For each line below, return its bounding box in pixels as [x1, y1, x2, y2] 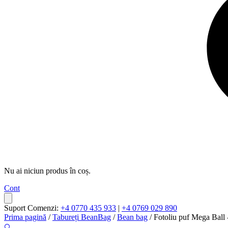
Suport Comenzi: [4, 204, 61, 213]
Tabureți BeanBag [52, 213, 111, 222]
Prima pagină [4, 213, 46, 222]
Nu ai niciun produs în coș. [4, 166, 91, 176]
